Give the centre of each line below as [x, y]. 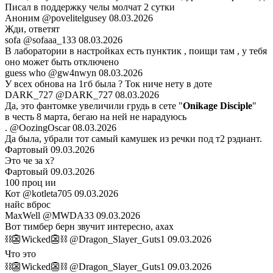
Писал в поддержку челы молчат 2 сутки [90, 7]
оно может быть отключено [62, 62]
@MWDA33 [68, 216]
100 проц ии [30, 183]
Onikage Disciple [218, 106]
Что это [20, 254]
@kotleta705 [47, 194]
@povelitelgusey [74, 18]
